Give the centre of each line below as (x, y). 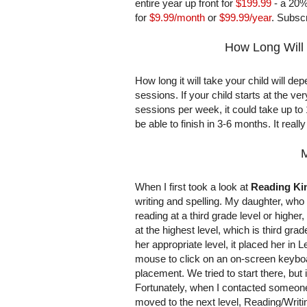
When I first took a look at (193, 187)
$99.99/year (245, 18)
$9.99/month (177, 18)
